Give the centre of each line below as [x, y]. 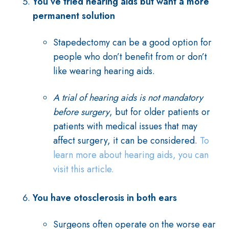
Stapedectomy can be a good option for [132, 42]
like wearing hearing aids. [104, 71]
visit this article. [84, 169]
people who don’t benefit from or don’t [130, 57]
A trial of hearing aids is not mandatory [128, 98]
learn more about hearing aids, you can [131, 155]
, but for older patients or [160, 112]
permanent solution [74, 16]
